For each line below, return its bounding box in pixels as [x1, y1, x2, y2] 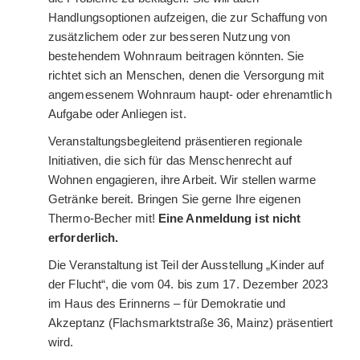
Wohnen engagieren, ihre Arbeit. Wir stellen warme [48, 173, 316, 187]
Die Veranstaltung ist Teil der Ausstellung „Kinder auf [48, 258, 325, 272]
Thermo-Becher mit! [48, 211, 158, 226]
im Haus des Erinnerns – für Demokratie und [48, 297, 286, 311]
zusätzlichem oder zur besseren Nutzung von [48, 30, 291, 44]
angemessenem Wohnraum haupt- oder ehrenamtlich [48, 88, 332, 102]
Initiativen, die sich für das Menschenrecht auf [48, 153, 292, 168]
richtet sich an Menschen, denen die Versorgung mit [48, 68, 325, 83]
